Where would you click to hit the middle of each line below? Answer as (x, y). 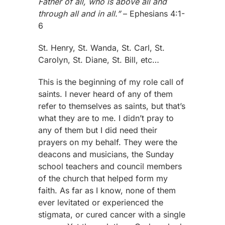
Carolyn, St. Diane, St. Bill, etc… (99, 60)
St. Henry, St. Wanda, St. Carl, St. (102, 48)
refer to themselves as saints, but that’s (112, 106)
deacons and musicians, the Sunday (106, 154)
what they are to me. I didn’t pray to (106, 118)
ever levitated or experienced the (101, 202)
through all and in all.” (80, 14)
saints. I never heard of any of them (106, 94)
